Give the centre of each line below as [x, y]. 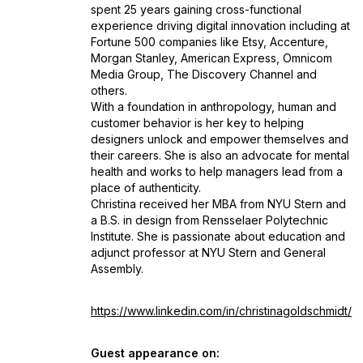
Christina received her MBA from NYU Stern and [218, 204]
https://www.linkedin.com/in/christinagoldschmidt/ [221, 311]
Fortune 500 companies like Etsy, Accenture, [209, 42]
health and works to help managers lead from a [217, 171]
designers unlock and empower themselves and [220, 139]
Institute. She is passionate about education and [218, 236]
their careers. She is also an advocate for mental [220, 155]
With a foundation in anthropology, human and [214, 107]
